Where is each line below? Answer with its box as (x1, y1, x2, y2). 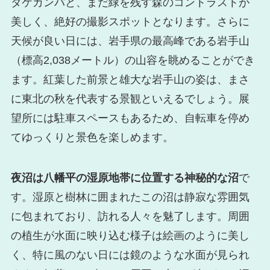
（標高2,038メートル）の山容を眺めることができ (10, 54, 255, 66)
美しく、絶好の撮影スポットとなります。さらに (10, 15, 250, 28)
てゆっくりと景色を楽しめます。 (10, 131, 174, 143)
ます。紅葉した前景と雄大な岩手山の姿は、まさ (10, 73, 250, 86)
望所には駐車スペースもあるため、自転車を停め (10, 111, 250, 124)
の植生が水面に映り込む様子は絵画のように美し (10, 230, 250, 242)
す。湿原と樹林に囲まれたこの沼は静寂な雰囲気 (10, 191, 250, 204)
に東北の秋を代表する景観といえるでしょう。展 (10, 92, 250, 105)
